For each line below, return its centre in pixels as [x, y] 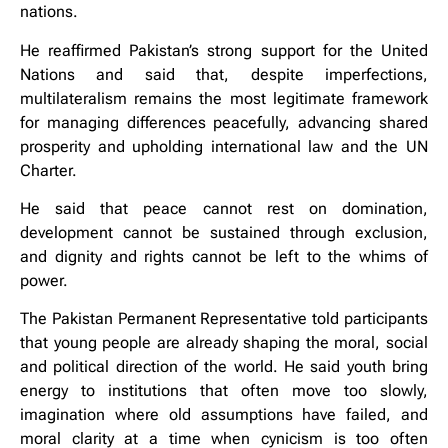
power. [44, 281]
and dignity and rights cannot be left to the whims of [224, 257]
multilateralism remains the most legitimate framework [224, 98]
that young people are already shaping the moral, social [224, 343]
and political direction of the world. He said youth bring [224, 367]
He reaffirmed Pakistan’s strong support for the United [224, 50]
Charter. [48, 170]
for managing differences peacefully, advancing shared [224, 122]
